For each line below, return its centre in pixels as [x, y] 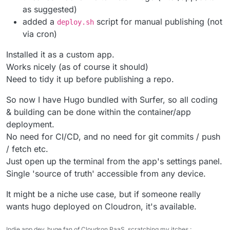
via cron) [40, 34]
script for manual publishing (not [158, 22]
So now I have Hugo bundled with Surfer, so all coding [112, 100]
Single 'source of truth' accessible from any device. [106, 174]
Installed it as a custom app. [60, 55]
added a [40, 22]
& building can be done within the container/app [99, 112]
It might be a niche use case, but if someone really [103, 194]
